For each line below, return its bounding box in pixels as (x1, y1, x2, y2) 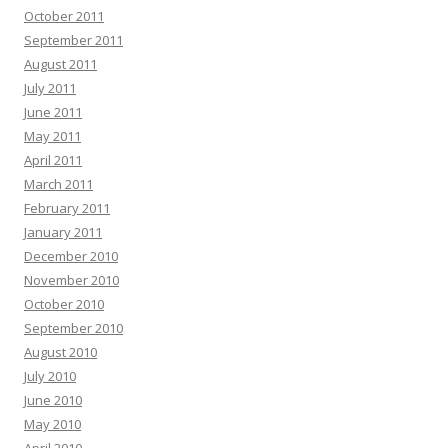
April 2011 (24, 151, 82, 169)
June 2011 (24, 103, 82, 121)
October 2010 (24, 295, 104, 313)
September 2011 (24, 31, 123, 49)
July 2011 (24, 79, 76, 97)
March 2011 (24, 175, 93, 193)
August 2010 (24, 343, 97, 361)
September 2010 (24, 319, 123, 337)
